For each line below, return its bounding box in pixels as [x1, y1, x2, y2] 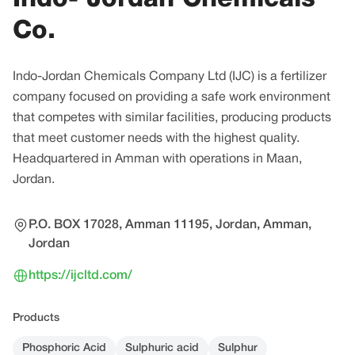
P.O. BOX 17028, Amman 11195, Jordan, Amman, [29, 219, 311, 231]
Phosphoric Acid [22, 343, 106, 353]
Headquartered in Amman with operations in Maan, [13, 154, 302, 165]
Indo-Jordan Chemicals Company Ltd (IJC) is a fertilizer [13, 71, 326, 82]
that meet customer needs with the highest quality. [13, 133, 300, 144]
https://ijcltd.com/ [29, 270, 132, 281]
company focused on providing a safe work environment [13, 92, 330, 103]
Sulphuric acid [125, 343, 199, 353]
